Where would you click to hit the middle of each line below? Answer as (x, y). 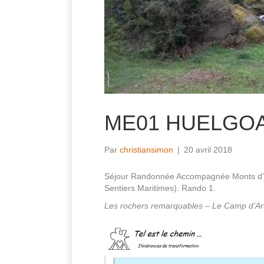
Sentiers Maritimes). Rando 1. (160, 188)
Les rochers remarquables (154, 206)
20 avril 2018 (208, 150)
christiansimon (146, 150)
